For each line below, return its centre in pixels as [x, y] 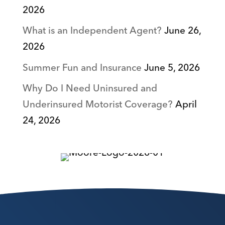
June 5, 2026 [172, 68]
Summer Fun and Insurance [82, 68]
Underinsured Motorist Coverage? [97, 105]
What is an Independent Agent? [92, 31]
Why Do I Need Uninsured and [90, 89]
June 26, [182, 31]
